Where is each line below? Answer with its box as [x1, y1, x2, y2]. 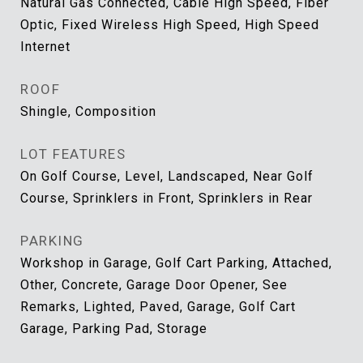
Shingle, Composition [20, 104, 156, 119]
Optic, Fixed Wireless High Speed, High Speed [20, 17, 319, 32]
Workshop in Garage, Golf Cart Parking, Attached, [20, 255, 332, 271]
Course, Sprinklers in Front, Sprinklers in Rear [20, 190, 313, 206]
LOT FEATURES [20, 146, 126, 162]
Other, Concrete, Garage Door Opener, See [20, 277, 288, 293]
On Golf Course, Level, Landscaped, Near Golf [20, 169, 314, 184]
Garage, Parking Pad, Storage [20, 321, 207, 336]
